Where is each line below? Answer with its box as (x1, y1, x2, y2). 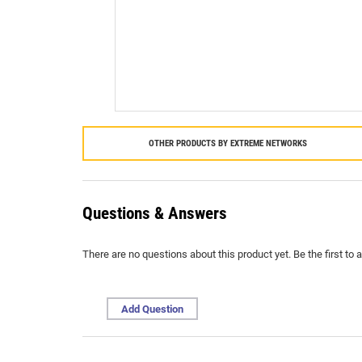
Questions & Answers (82, 204, 227, 223)
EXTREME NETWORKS (230, 138, 307, 149)
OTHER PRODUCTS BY (149, 138, 230, 149)
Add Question (121, 303, 183, 315)
